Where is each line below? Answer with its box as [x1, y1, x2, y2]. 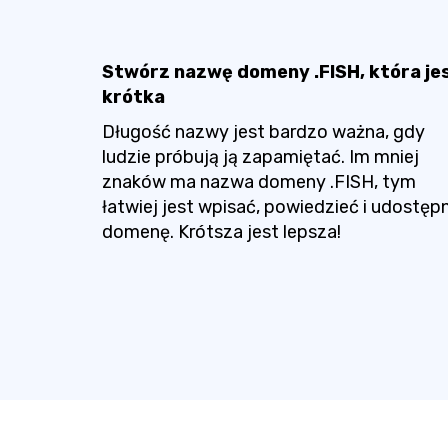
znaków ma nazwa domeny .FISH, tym [102, 171, 416, 193]
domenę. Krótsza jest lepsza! [102, 221, 341, 243]
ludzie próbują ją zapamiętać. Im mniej [102, 146, 419, 168]
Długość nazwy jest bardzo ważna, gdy [102, 121, 425, 143]
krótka [102, 86, 165, 108]
